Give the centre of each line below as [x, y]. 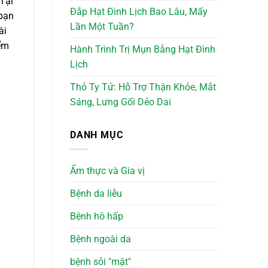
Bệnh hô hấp [97, 217]
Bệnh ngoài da [100, 239]
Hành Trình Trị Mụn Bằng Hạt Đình [143, 49]
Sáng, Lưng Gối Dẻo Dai [121, 102]
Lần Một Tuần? [102, 26]
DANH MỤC [97, 135]
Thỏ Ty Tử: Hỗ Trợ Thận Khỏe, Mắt [143, 87]
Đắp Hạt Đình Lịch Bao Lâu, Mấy [139, 11]
